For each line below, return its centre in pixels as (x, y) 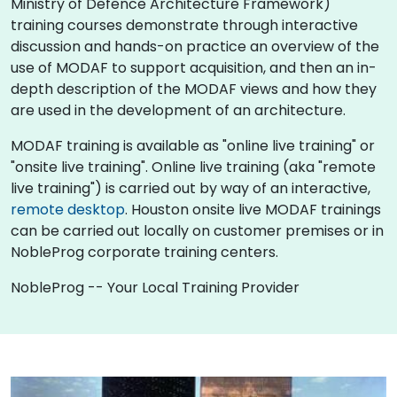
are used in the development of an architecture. (178, 110)
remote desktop (68, 209)
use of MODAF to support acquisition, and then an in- (194, 67)
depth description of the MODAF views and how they (194, 89)
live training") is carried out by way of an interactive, (191, 188)
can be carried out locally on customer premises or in (197, 230)
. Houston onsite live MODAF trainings (253, 209)
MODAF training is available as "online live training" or (193, 145)
